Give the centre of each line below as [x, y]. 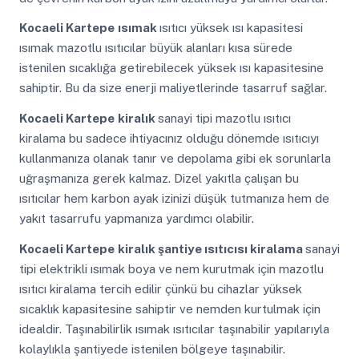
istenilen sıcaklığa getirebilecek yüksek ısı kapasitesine [171, 68]
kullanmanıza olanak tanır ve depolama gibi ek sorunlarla [175, 158]
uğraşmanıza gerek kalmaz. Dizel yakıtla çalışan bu [159, 178]
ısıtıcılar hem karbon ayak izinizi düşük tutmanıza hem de [174, 198]
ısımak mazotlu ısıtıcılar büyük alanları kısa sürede [155, 48]
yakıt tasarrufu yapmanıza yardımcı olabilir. [136, 218]
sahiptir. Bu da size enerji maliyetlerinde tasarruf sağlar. [173, 88]
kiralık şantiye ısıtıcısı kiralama [211, 248]
